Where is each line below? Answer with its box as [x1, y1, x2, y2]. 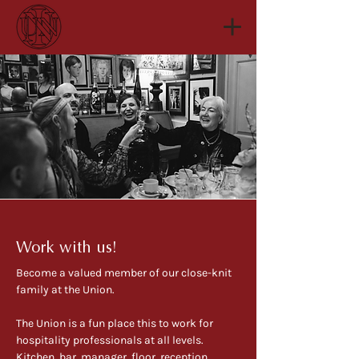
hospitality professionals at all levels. [16, 333, 204, 347]
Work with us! [16, 240, 117, 256]
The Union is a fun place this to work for [16, 317, 213, 330]
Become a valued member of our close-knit [16, 266, 232, 280]
